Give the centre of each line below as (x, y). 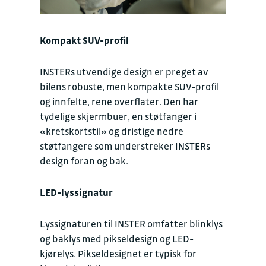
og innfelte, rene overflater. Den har (119, 101)
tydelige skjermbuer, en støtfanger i (118, 116)
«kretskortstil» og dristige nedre (112, 131)
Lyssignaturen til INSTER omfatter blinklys (131, 224)
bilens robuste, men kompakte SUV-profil (129, 86)
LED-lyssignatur (76, 192)
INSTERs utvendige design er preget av (124, 72)
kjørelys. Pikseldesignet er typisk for (118, 253)
